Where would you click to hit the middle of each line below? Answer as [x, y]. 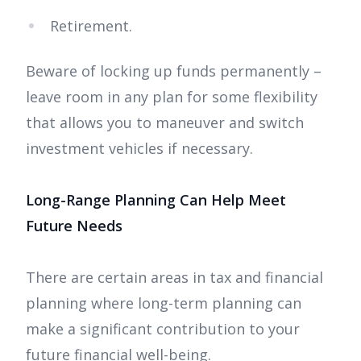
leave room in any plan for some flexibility [172, 97]
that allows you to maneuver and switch [165, 123]
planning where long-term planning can [164, 303]
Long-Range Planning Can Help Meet [156, 200]
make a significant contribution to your [163, 329]
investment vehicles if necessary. [141, 149]
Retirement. [93, 26]
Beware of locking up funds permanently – [174, 71]
